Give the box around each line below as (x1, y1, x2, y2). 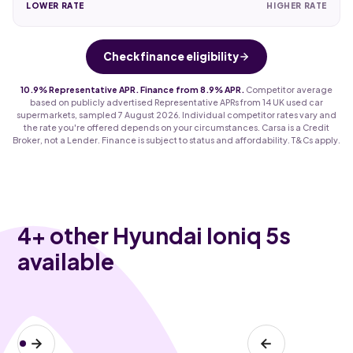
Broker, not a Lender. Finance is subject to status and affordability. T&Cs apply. (13, 134, 340, 145)
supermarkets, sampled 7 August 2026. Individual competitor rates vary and (17, 109, 336, 120)
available (17, 247, 115, 275)
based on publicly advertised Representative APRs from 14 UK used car (30, 96, 323, 107)
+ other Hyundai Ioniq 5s (32, 221, 292, 249)
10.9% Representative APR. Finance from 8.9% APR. (20, 84, 244, 95)
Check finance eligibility (102, 49, 240, 63)
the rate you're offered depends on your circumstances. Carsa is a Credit (24, 121, 329, 132)
